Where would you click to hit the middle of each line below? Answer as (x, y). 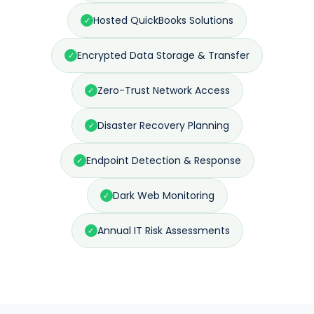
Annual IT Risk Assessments (163, 231)
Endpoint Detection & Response (163, 161)
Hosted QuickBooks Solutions (163, 20)
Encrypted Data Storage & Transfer (163, 55)
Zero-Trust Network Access (163, 90)
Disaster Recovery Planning (163, 125)
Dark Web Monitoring (163, 196)
